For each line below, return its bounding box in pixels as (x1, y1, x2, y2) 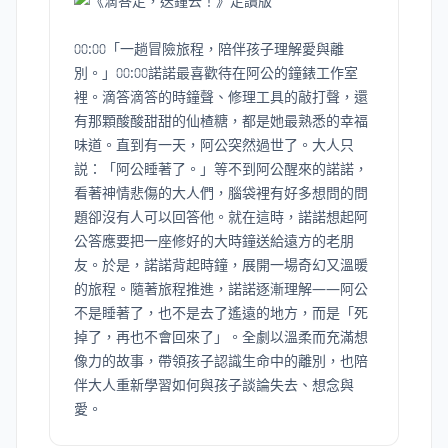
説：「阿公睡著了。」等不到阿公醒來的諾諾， (74, 159, 368, 178)
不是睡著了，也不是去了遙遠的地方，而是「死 (74, 303, 368, 322)
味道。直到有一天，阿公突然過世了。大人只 (74, 135, 354, 154)
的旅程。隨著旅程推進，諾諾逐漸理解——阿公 (74, 279, 368, 298)
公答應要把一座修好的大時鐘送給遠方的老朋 (74, 231, 354, 250)
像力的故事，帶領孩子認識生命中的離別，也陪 (74, 351, 368, 370)
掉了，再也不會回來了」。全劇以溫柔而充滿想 (74, 327, 368, 346)
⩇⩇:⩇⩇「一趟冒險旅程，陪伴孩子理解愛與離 (74, 39, 344, 58)
